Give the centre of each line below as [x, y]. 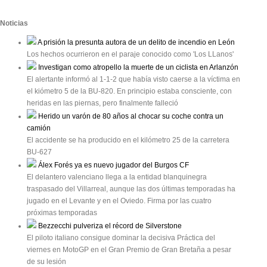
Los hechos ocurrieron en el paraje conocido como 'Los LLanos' [130, 55]
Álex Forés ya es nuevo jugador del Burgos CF [113, 165]
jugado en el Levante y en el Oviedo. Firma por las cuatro [119, 201]
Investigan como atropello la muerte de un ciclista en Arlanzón [137, 68]
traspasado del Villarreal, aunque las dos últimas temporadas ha [131, 189]
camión [39, 128]
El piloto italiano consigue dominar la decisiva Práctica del [121, 238]
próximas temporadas [62, 213]
